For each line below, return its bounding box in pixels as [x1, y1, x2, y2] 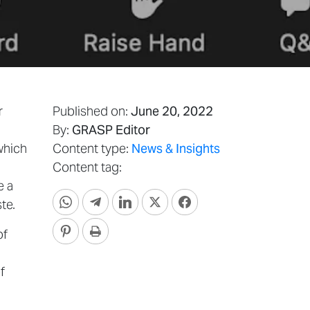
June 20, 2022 [131, 103, 213, 120]
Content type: [53, 140, 131, 157]
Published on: [53, 103, 131, 120]
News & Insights [131, 140, 220, 157]
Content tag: [53, 159, 122, 176]
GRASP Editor [72, 122, 150, 138]
